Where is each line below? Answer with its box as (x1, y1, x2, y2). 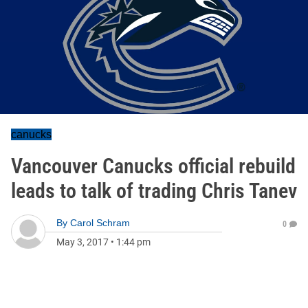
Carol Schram (70, 217, 130, 228)
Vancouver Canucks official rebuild (11, 154, 296, 178)
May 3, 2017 (56, 236, 109, 247)
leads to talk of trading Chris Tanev (11, 179, 297, 203)
